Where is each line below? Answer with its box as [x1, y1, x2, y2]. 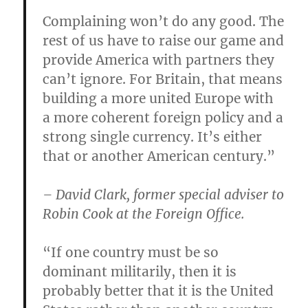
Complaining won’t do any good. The [43, 13, 285, 30]
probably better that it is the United [43, 283, 274, 300]
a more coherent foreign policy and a [43, 109, 284, 126]
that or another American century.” [43, 148, 276, 165]
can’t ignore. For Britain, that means [43, 71, 283, 88]
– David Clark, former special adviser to [43, 186, 285, 203]
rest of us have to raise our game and [43, 32, 285, 49]
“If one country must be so [43, 244, 219, 261]
